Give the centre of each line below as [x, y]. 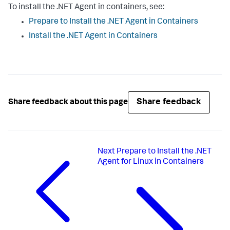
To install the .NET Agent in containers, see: [86, 8]
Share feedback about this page [68, 102]
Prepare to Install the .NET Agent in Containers [113, 22]
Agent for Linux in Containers [151, 162]
